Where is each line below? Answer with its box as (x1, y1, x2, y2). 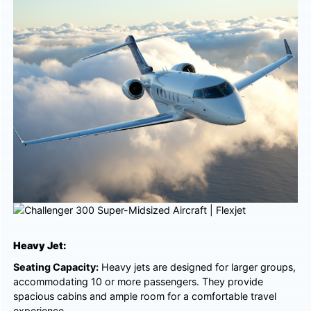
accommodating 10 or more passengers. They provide (13, 275, 264, 287)
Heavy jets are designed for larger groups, (99, 260, 296, 273)
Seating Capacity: (13, 260, 99, 273)
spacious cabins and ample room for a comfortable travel (13, 289, 277, 302)
